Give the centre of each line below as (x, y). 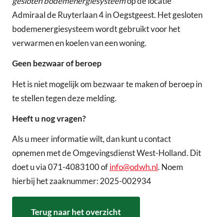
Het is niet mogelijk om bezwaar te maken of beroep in (107, 84)
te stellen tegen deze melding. (64, 98)
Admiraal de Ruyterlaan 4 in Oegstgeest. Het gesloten (107, 15)
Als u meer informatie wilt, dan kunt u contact (92, 139)
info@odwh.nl (134, 167)
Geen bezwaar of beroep (57, 63)
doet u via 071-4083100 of (61, 167)
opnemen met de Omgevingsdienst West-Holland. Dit (107, 153)
